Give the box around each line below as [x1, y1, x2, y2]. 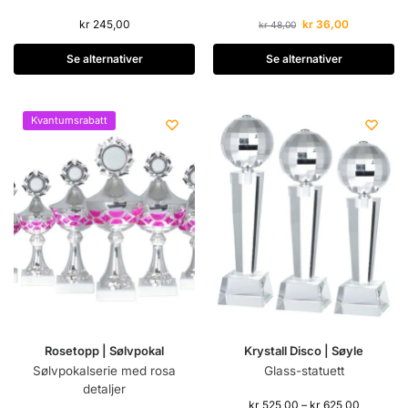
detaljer [83, 382, 126, 396]
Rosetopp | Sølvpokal [45, 343, 164, 358]
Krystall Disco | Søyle [244, 343, 363, 358]
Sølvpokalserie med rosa [33, 363, 176, 378]
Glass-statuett [263, 363, 344, 378]
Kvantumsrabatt [31, 114, 107, 127]
